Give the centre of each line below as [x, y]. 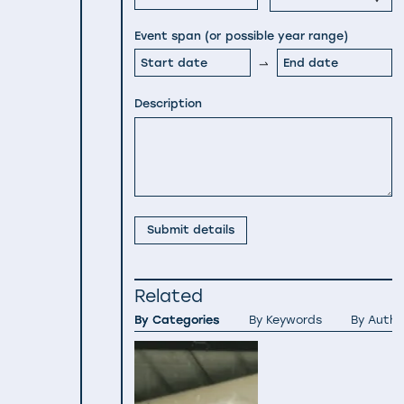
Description [169, 104]
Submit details [191, 230]
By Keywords [285, 320]
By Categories [177, 320]
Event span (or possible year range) [242, 36]
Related [169, 297]
